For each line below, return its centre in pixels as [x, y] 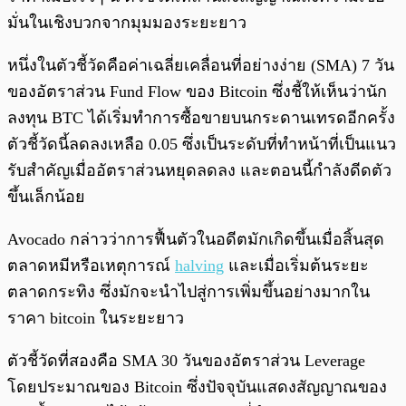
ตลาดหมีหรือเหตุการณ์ [91, 265]
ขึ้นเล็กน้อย [46, 196]
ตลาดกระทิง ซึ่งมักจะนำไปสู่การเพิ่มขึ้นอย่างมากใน [188, 291]
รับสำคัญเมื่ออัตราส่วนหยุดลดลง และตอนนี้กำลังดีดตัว [199, 170]
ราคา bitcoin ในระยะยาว [96, 318]
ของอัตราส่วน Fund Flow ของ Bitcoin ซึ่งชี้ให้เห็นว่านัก [197, 91]
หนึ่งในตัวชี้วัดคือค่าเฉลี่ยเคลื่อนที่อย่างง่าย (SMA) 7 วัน [201, 65]
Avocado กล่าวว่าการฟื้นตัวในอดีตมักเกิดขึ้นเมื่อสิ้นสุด [196, 239]
